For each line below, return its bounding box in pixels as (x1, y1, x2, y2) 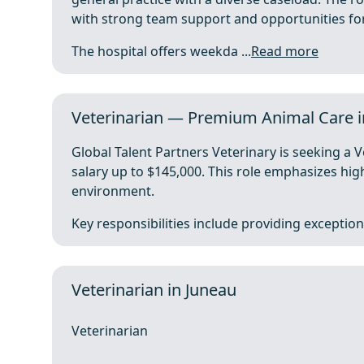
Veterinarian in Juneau (71, 279, 236, 301)
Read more (251, 42, 318, 60)
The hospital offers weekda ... (71, 42, 251, 60)
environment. (71, 182, 154, 200)
